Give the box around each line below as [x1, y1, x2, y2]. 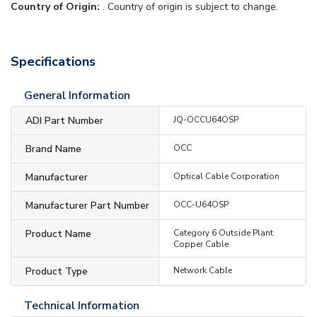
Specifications [11, 52, 96, 70]
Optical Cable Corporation [173, 170, 279, 182]
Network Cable [173, 264, 232, 276]
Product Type [25, 264, 88, 278]
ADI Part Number [25, 113, 103, 127]
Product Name [25, 226, 91, 241]
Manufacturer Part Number [25, 198, 149, 212]
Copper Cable [173, 238, 229, 250]
